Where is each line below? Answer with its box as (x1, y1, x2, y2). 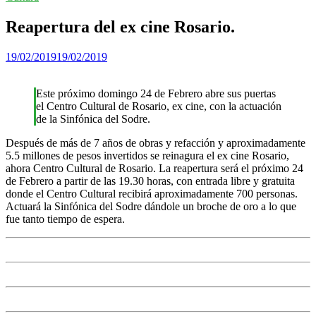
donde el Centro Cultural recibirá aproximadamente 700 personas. (6, 187, 298, 200)
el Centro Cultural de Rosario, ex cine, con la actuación (36, 99, 281, 112)
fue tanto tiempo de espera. (6, 212, 125, 225)
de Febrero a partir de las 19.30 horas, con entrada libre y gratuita (6, 174, 295, 187)
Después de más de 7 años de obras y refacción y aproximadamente (6, 136, 305, 149)
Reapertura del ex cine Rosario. (6, 17, 235, 36)
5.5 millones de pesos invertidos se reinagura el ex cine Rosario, (6, 149, 289, 162)
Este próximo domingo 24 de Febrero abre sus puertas (36, 87, 276, 99)
